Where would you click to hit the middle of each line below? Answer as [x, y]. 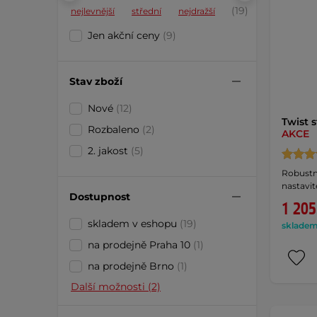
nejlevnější [93, 11]
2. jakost [109, 151]
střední [146, 11]
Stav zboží [96, 81]
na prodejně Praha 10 [140, 245]
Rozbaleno [115, 129]
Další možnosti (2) [116, 287]
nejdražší [197, 11]
